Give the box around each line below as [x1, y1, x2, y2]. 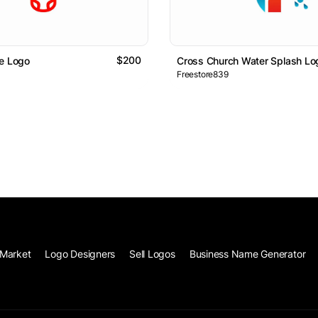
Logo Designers [45, 248, 116, 261]
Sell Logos [129, 248, 175, 261]
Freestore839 [177, 69, 229, 80]
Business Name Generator [189, 248, 306, 261]
